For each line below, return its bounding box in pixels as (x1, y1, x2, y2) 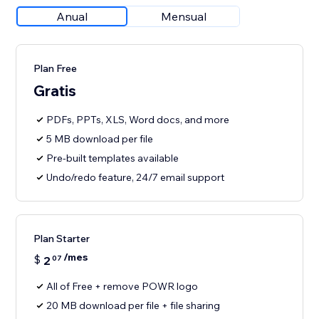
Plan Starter (33, 232, 90, 246)
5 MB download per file (46, 132, 154, 146)
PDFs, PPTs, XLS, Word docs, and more (46, 113, 230, 127)
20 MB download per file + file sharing (46, 299, 221, 313)
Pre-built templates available (46, 152, 179, 165)
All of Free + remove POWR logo (46, 280, 199, 293)
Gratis (33, 81, 77, 100)
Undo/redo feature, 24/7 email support (46, 171, 225, 184)
